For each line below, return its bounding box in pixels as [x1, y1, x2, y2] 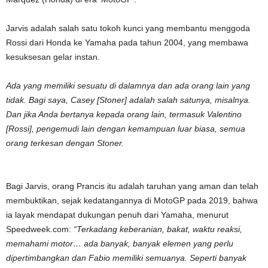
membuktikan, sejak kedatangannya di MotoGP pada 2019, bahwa [6, 196, 258, 205]
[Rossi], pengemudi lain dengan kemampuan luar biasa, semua [6, 124, 245, 133]
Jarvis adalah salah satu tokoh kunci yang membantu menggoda [6, 23, 250, 33]
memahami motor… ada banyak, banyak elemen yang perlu [6, 239, 233, 248]
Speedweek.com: [6, 224, 74, 234]
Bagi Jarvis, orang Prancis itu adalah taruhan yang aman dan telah [6, 181, 258, 191]
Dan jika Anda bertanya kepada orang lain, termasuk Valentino [6, 109, 242, 119]
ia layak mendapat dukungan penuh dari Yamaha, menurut [6, 210, 229, 220]
